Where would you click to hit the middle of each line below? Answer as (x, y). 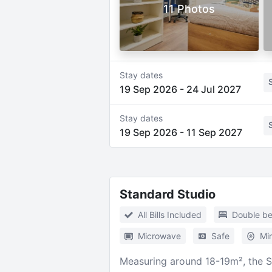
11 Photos (189, 8)
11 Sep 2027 (214, 132)
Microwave (159, 236)
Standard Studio (167, 194)
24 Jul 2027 (213, 89)
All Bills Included (169, 215)
